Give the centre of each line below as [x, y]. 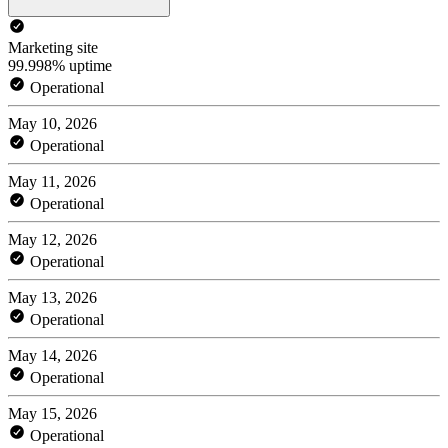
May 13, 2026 [52, 297]
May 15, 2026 [52, 413]
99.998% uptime [60, 65]
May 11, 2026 [52, 181]
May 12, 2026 [52, 239]
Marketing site [53, 47]
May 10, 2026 [52, 123]
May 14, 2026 [52, 355]
